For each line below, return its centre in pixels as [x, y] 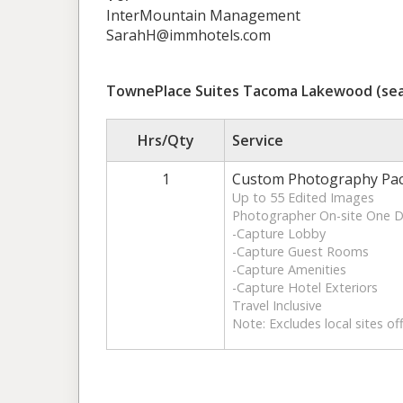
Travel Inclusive [277, 305]
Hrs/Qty [166, 140]
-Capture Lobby [279, 233]
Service [258, 140]
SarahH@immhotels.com [188, 35]
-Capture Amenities [289, 269]
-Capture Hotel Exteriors [305, 287]
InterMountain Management [203, 15]
